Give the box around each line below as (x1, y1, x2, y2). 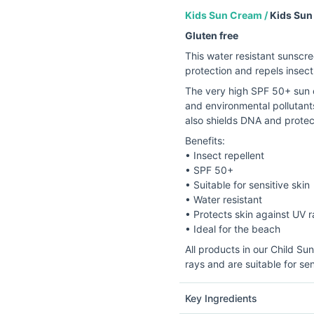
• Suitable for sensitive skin (185, 178, 310, 191)
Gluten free (185, 29, 238, 41)
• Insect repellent (185, 149, 264, 161)
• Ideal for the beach (185, 222, 280, 235)
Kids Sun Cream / (185, 8, 270, 21)
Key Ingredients (185, 292, 257, 304)
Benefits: (185, 134, 225, 146)
